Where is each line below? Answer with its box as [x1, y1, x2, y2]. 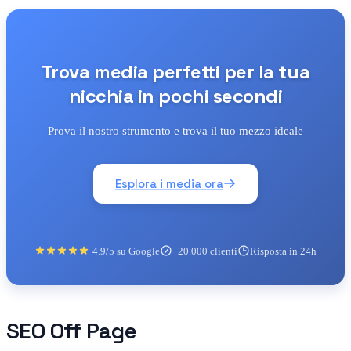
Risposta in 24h [250, 244, 317, 257]
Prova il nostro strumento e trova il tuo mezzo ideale [48, 124, 303, 137]
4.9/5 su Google [92, 244, 160, 257]
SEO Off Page [6, 316, 137, 345]
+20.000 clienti [172, 244, 237, 257]
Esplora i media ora [115, 175, 223, 191]
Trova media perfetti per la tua [41, 59, 310, 84]
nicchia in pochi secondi [68, 83, 283, 108]
